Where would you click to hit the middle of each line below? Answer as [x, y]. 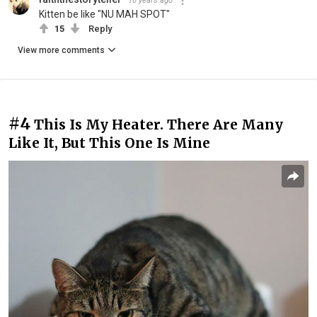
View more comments [61, 51]
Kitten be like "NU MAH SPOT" [104, 15]
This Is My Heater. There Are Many [158, 125]
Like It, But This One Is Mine [109, 143]
